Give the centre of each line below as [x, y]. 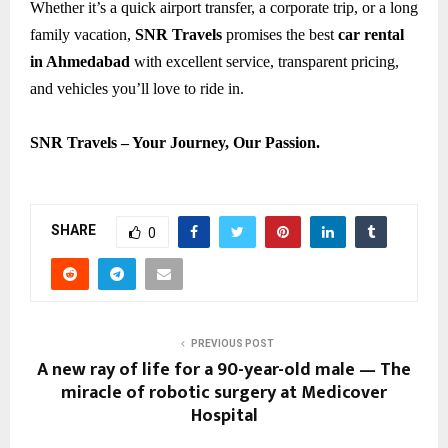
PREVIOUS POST [232, 343]
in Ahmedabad [80, 61]
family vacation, [82, 34]
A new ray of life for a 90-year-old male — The [224, 369]
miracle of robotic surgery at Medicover [224, 392]
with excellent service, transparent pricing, [264, 61]
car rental [371, 34]
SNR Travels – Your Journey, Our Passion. [175, 142]
